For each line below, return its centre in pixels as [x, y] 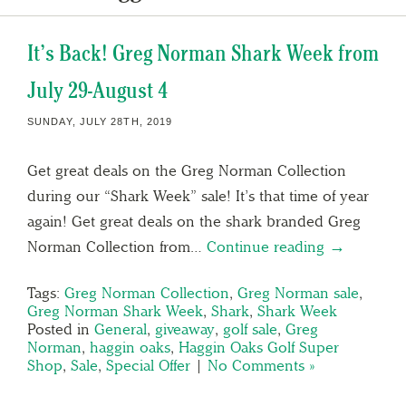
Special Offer [148, 365]
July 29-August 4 [97, 90]
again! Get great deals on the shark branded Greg [194, 221]
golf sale [250, 329]
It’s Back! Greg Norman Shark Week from [203, 53]
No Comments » [261, 365]
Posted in [61, 329]
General [121, 329]
